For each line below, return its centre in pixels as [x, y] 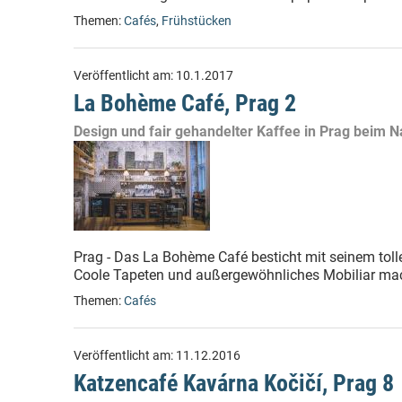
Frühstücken [197, 21]
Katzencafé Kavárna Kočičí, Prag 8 [234, 383]
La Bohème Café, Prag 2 [185, 103]
